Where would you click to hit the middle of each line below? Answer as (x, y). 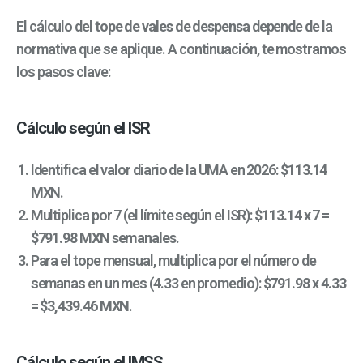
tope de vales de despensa (172, 26)
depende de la (290, 26)
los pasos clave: (63, 71)
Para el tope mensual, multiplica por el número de (173, 260)
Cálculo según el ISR (83, 128)
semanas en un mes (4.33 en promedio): (147, 283)
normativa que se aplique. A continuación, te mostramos (181, 49)
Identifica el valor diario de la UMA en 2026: (155, 169)
